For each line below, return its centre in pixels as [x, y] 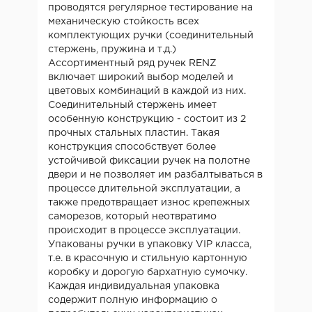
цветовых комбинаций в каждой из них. [148, 91]
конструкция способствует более [132, 147]
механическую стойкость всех [124, 21]
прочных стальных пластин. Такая [134, 133]
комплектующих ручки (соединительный [151, 35]
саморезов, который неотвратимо [132, 216]
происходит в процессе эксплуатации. [146, 230]
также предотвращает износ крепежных [149, 202]
